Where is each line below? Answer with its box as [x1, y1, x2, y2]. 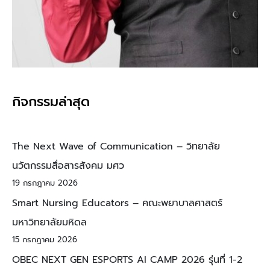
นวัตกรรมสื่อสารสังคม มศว [12, 159, 124, 174]
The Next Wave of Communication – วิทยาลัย [12, 139, 220, 154]
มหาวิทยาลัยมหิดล [12, 215, 87, 230]
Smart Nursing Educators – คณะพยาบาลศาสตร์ [12, 196, 222, 211]
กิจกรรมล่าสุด [12, 92, 90, 112]
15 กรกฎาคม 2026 [12, 234, 77, 246]
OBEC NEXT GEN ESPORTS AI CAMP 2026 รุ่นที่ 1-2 [12, 253, 242, 268]
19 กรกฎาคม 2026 [12, 177, 78, 189]
